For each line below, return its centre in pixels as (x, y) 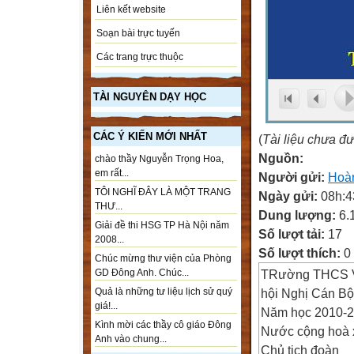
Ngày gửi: (290, 196)
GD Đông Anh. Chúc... (142, 273)
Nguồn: (281, 158)
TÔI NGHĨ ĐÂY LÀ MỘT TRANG (163, 192)
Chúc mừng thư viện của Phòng (163, 259)
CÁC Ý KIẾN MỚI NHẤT (150, 137)
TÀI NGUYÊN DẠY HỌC (150, 97)
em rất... (112, 173)
